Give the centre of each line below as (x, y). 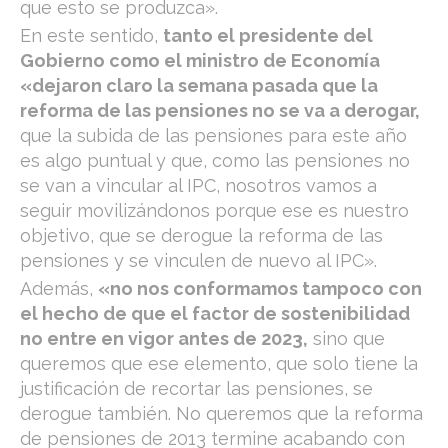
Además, (59, 288)
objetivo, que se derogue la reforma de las (201, 235)
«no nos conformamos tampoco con (260, 288)
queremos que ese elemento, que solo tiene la (219, 363)
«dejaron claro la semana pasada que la (199, 85)
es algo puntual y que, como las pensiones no (215, 160)
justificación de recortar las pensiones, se (196, 388)
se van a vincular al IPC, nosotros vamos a (198, 185)
